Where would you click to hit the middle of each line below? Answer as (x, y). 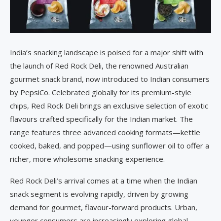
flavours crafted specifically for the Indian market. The (101, 119)
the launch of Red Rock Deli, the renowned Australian (99, 65)
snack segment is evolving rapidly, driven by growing (99, 194)
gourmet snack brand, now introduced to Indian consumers (110, 79)
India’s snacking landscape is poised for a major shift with (107, 52)
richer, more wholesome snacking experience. (87, 159)
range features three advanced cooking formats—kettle (105, 132)
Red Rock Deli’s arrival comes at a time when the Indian (104, 180)
